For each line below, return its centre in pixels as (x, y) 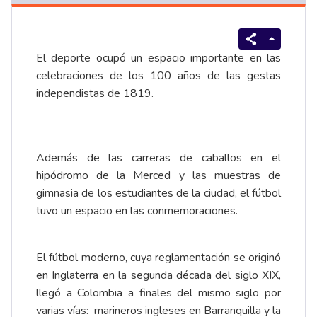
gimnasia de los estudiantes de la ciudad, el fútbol (158, 193)
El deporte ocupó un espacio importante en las (158, 58)
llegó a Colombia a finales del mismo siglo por (158, 293)
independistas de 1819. (98, 93)
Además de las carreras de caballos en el (158, 157)
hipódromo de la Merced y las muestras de (158, 175)
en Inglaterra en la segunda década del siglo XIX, (158, 275)
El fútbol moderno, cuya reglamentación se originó (158, 257)
